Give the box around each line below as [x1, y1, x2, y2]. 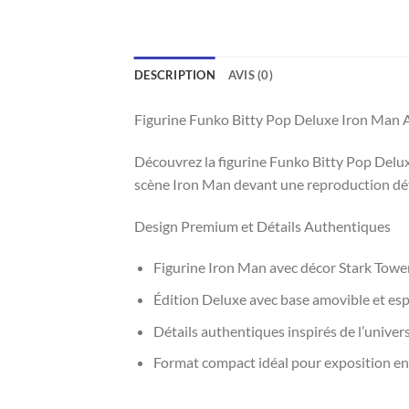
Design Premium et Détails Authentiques [134, 216, 391, 235]
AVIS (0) [227, 68, 273, 83]
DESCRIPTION [134, 68, 215, 83]
